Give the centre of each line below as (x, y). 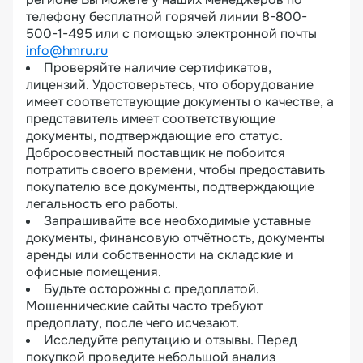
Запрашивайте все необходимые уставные (177, 221)
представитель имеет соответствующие (151, 119)
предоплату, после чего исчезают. (134, 323)
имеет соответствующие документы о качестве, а (180, 102)
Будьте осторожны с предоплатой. (152, 289)
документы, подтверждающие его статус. (154, 136)
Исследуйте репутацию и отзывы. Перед (170, 340)
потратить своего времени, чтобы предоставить (175, 170)
